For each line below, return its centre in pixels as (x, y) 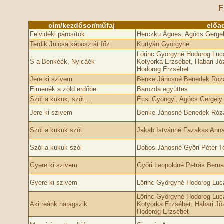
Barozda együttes (162, 89)
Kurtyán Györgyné (163, 44)
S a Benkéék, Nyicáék (62, 62)
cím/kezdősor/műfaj (82, 25)
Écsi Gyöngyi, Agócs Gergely (179, 99)
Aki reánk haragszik (58, 204)
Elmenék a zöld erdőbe (63, 89)
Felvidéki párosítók (57, 34)
